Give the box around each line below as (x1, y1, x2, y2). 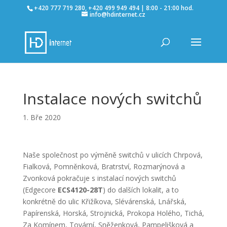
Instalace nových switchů (22, 88, 202, 109)
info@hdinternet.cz (89, 10, 145, 19)
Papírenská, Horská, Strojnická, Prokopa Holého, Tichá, (22, 208, 204, 218)
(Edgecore (22, 185, 58, 195)
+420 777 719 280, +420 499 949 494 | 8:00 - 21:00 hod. (33, 4, 194, 12)
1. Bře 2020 (22, 112, 61, 122)
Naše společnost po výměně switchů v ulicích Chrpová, (22, 150, 203, 160)
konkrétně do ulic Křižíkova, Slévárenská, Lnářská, (22, 197, 186, 206)
